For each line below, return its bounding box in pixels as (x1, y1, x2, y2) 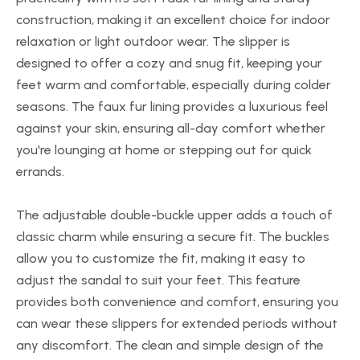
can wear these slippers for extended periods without (16, 316, 337, 331)
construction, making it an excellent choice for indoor (16, 12, 330, 27)
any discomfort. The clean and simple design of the (16, 337, 324, 353)
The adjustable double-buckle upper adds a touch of (16, 207, 333, 223)
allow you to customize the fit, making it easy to (16, 251, 305, 266)
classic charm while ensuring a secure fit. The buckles (16, 229, 329, 244)
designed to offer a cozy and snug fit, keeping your (16, 55, 322, 71)
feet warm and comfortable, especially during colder (16, 77, 331, 92)
